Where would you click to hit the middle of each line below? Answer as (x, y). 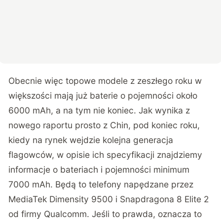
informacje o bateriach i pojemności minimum (99, 170)
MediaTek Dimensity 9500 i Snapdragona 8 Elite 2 (109, 199)
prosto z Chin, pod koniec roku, (136, 125)
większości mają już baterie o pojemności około (103, 96)
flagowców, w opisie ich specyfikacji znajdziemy (106, 155)
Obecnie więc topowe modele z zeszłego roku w (105, 81)
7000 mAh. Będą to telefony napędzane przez (101, 184)
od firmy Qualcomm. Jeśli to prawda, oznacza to (105, 214)
